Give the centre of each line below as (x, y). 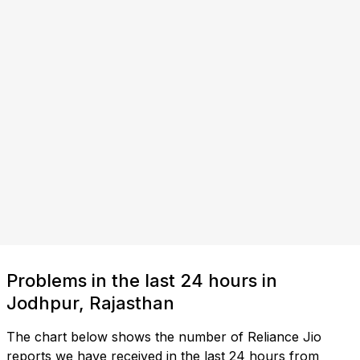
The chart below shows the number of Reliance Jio (164, 337)
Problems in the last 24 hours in (142, 281)
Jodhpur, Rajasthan (90, 303)
